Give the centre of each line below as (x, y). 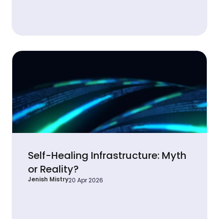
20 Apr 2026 (86, 180)
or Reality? (53, 169)
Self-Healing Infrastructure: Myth (107, 156)
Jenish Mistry (48, 179)
